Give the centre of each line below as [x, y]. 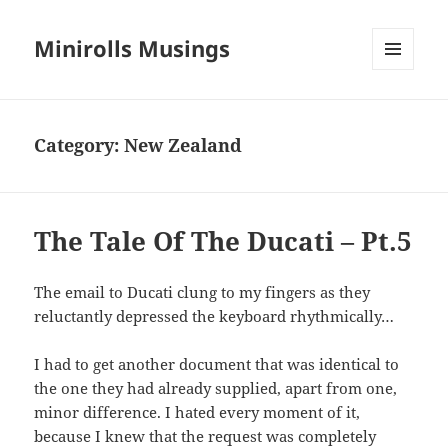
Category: [79, 145]
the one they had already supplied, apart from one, [216, 388]
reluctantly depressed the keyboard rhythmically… [214, 316]
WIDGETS [400, 112]
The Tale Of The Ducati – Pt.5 [223, 241]
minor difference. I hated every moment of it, [197, 412]
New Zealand [183, 145]
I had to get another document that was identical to [217, 364]
